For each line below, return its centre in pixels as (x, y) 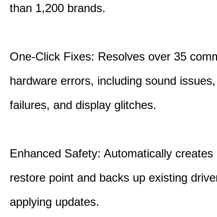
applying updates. (54, 202)
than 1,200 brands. (58, 8)
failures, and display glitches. (83, 105)
